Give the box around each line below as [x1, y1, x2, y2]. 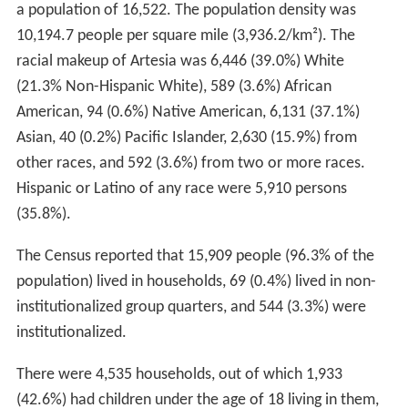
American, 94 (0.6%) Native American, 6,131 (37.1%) [15, 104, 360, 122]
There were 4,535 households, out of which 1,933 [15, 366, 342, 384]
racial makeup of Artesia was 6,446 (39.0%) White [15, 53, 344, 71]
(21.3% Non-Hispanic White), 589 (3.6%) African [15, 78, 331, 97]
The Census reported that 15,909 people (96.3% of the [15, 248, 374, 266]
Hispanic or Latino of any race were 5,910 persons [15, 180, 347, 199]
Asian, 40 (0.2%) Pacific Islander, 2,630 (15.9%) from [15, 129, 357, 148]
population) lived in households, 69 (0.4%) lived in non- [15, 273, 376, 291]
